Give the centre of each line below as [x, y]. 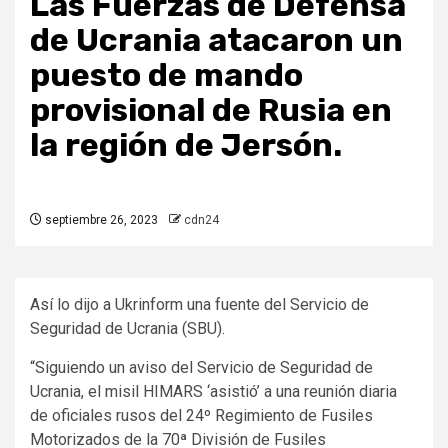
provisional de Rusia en [211, 110]
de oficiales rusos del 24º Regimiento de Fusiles [201, 416]
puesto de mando [166, 75]
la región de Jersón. [186, 145]
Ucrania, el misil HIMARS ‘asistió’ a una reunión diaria [213, 392]
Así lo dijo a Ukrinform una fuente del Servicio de [199, 305]
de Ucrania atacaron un [216, 40]
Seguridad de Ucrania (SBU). [127, 329]
